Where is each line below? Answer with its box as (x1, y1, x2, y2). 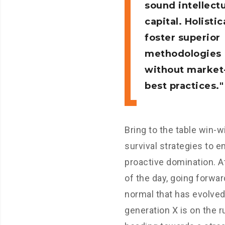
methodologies (145, 48, 221, 59)
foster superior (145, 32, 220, 43)
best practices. (145, 80, 219, 91)
